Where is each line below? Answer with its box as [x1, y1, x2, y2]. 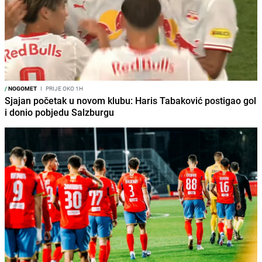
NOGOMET [7, 84, 37, 92]
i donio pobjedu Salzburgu [5, 105, 114, 119]
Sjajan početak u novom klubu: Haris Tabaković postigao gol [5, 94, 256, 107]
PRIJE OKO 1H [44, 84, 83, 92]
